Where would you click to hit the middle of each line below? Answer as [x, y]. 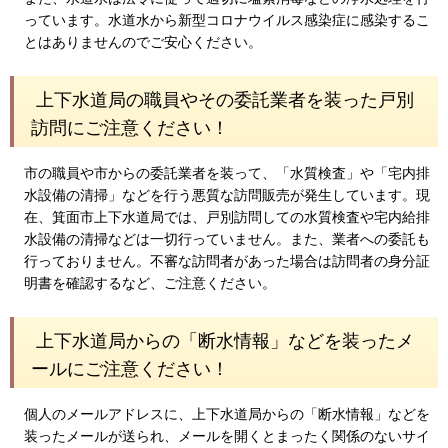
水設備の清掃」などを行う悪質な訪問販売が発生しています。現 [227, 194]
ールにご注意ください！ [130, 369]
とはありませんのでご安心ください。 [143, 42]
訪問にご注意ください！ [130, 128]
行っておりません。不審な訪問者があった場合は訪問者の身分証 [227, 260]
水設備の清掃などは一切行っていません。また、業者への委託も [227, 238]
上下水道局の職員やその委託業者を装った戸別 [225, 100]
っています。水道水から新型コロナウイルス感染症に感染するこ [227, 20]
